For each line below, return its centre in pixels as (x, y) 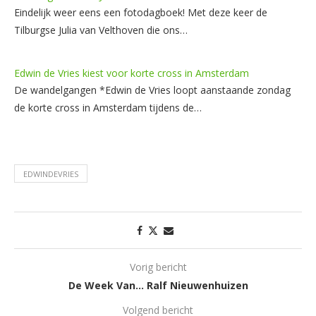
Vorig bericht (158, 267)
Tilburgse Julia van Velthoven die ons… (101, 30)
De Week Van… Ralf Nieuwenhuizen (158, 285)
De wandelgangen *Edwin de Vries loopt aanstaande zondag (152, 90)
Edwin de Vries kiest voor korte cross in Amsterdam (132, 73)
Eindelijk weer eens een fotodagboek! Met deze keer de (141, 12)
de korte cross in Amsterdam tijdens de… (108, 107)
